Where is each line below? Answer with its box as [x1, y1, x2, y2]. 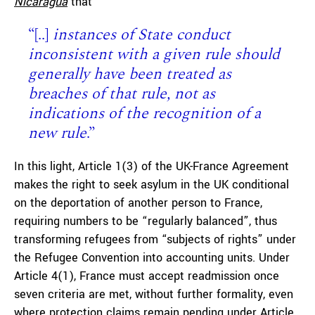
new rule [28, 122, 86, 145]
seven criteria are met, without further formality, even [14, 286, 293, 302]
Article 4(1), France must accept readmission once [14, 268, 279, 284]
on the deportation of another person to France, [14, 195, 262, 211]
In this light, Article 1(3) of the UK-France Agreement [14, 158, 289, 174]
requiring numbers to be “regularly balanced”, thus [14, 213, 277, 229]
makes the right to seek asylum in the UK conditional [14, 176, 289, 193]
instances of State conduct [49, 23, 231, 46]
